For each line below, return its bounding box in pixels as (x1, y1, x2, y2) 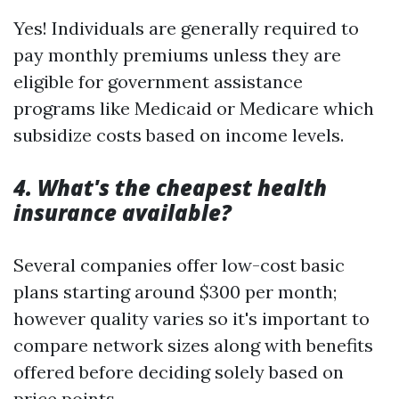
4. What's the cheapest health (13, 173, 327, 202)
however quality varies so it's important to (13, 307, 370, 330)
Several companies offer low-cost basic (13, 254, 345, 276)
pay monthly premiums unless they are (13, 44, 341, 66)
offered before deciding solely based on (13, 361, 344, 383)
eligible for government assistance (13, 70, 303, 93)
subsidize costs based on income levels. (13, 124, 344, 146)
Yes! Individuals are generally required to (13, 17, 359, 39)
